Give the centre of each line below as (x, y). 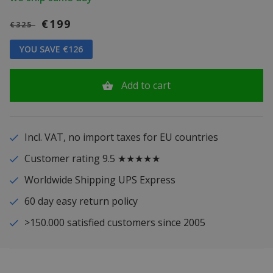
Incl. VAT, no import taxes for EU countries (121, 137)
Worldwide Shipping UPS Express (100, 180)
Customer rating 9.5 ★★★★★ (92, 159)
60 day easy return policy (81, 201)
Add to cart (146, 86)
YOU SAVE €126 (51, 49)
